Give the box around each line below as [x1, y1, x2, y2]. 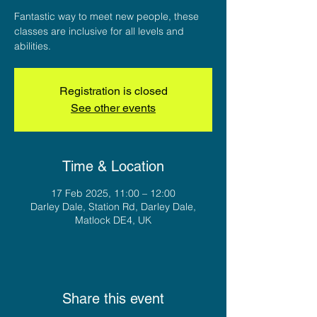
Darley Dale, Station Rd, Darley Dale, [30, 200, 196, 213]
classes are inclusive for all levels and [14, 24, 184, 38]
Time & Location [62, 157, 164, 175]
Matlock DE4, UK [75, 213, 151, 226]
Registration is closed [59, 83, 168, 98]
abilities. [14, 39, 51, 52]
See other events [71, 100, 156, 115]
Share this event [62, 289, 164, 307]
